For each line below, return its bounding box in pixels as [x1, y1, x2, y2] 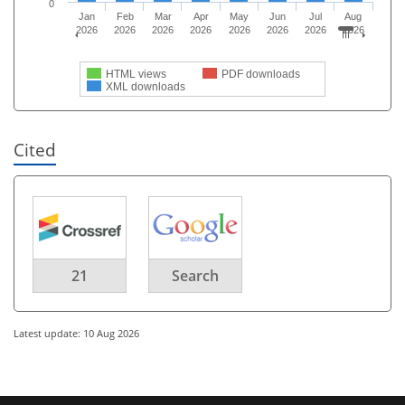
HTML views [106, 67, 166, 80]
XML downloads [106, 80, 185, 93]
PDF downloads [221, 67, 300, 80]
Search [172, 265, 219, 286]
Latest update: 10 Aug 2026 [14, 325, 139, 340]
